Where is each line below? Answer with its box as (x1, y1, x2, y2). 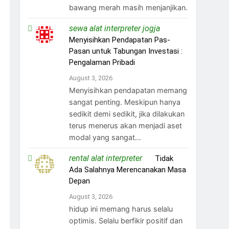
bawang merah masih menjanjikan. (69, 3, 188, 12)
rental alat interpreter (69, 153, 143, 163)
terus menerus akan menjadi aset (69, 121, 182, 130)
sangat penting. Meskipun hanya (69, 97, 181, 106)
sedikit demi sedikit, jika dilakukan (69, 109, 185, 118)
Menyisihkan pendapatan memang (69, 85, 188, 95)
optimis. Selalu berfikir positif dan (69, 216, 183, 225)
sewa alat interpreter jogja (69, 23, 161, 33)
